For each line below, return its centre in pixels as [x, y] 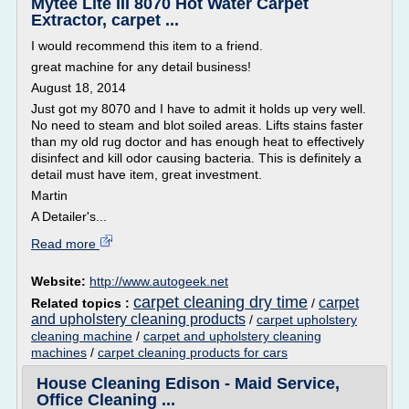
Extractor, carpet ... [105, 20]
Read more [65, 244]
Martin [49, 195]
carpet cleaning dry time [220, 302]
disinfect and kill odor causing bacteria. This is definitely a [196, 158]
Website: [60, 281]
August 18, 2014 [79, 88]
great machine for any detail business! [141, 67]
